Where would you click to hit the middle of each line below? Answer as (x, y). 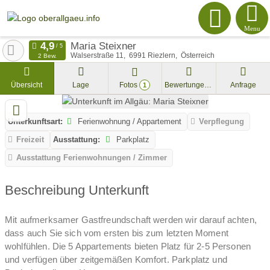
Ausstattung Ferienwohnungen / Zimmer (92, 158)
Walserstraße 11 (97, 55)
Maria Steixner (103, 46)
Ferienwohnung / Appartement (129, 122)
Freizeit (30, 140)
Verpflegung (222, 122)
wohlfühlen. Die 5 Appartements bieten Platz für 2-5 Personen (128, 246)
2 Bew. (47, 56)
